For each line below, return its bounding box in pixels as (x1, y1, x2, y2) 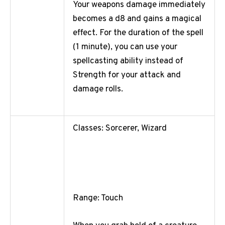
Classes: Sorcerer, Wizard (73, 123, 167, 135)
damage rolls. (73, 84, 125, 95)
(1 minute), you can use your (73, 42, 177, 53)
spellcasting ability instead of (73, 56, 183, 67)
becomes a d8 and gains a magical (73, 14, 201, 25)
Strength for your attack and (73, 70, 181, 81)
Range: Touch (73, 192, 123, 204)
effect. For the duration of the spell (73, 28, 203, 39)
